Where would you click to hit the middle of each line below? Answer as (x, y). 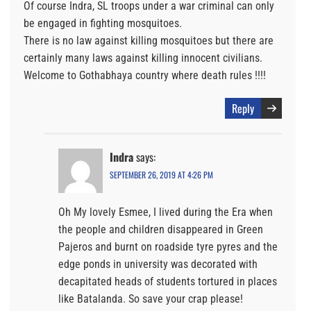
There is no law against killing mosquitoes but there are (149, 40)
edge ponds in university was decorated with (158, 264)
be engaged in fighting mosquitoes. (103, 23)
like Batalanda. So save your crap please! (151, 299)
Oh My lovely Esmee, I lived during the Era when (166, 212)
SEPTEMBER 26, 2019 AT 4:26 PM (161, 174)
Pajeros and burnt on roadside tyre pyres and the (168, 246)
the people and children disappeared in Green (161, 229)
